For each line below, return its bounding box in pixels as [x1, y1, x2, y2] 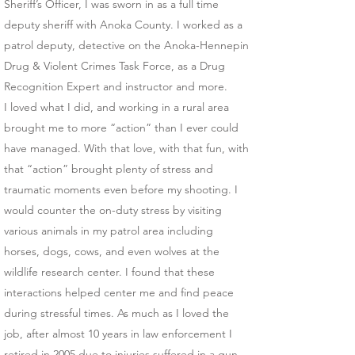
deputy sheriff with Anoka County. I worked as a [4, 17, 242, 32]
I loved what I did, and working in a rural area [4, 100, 229, 114]
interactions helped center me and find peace [4, 285, 234, 300]
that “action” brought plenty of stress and [4, 162, 213, 176]
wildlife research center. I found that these [4, 265, 215, 279]
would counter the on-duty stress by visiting [4, 203, 222, 217]
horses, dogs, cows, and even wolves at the [4, 244, 219, 258]
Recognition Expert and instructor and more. [4, 79, 227, 94]
